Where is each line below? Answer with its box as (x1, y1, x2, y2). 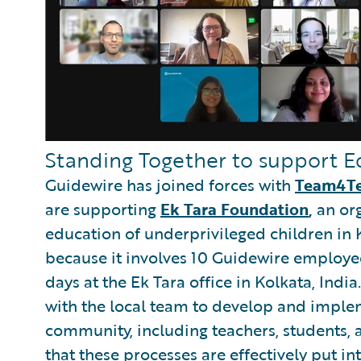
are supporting (45, 196, 160, 221)
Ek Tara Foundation (160, 196, 309, 221)
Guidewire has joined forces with (45, 172, 295, 197)
